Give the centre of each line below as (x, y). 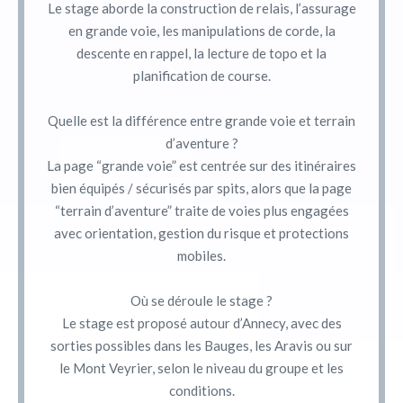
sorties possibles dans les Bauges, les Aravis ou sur (201, 345)
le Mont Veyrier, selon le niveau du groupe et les (201, 367)
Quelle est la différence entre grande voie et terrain (201, 120)
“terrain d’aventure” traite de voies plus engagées (201, 210)
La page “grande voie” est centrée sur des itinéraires (201, 165)
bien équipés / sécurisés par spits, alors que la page (201, 188)
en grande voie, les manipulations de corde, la (201, 30)
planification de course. (201, 75)
